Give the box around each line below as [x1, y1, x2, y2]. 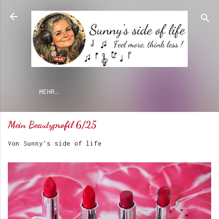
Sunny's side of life [23, 139, 102, 148]
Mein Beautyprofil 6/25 [8, 119, 97, 131]
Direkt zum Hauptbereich [65, 8, 154, 16]
